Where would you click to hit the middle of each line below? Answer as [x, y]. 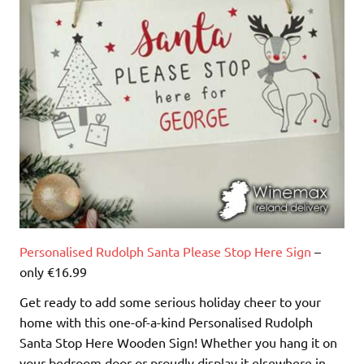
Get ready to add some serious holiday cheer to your [170, 301]
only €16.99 [53, 271]
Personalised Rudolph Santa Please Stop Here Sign [165, 251]
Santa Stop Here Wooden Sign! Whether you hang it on [178, 342]
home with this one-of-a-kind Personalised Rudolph [166, 321]
